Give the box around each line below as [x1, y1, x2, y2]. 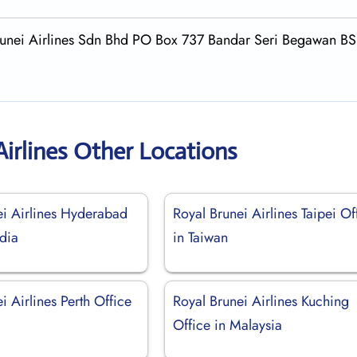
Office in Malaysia [173, 314, 283, 335]
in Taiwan [173, 226, 229, 248]
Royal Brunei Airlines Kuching [173, 290, 350, 312]
